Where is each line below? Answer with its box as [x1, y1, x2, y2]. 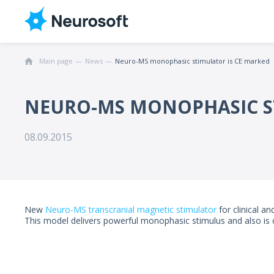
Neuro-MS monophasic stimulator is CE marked [115, 56, 270, 65]
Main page [39, 56, 73, 65]
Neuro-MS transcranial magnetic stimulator [45, 204, 217, 215]
